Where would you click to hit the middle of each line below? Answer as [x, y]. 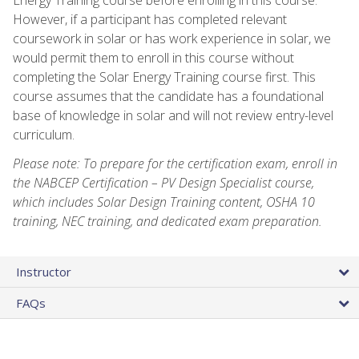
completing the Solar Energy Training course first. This [164, 77]
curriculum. [44, 134]
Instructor [44, 271]
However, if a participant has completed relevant [150, 19]
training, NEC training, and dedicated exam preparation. [167, 221]
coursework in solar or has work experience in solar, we [172, 38]
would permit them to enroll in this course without [153, 57]
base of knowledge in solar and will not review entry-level [173, 115]
